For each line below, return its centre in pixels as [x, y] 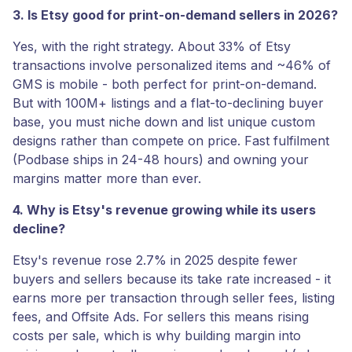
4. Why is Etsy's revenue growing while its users [164, 210]
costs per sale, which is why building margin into [157, 335]
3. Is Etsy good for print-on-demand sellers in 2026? [175, 15]
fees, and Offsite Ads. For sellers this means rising [161, 317]
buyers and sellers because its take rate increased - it [172, 279]
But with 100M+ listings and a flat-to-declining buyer [168, 103]
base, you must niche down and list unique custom [164, 122]
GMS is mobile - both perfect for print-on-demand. [165, 84]
